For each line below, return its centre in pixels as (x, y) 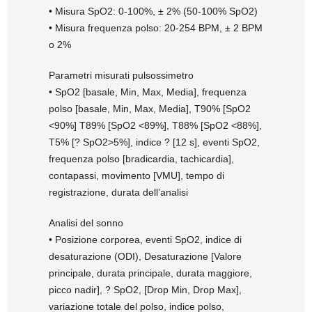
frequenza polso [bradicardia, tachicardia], (141, 159)
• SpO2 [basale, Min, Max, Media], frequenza (148, 92)
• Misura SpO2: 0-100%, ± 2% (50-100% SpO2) (153, 11)
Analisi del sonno (86, 223)
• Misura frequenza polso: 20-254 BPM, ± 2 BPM (156, 28)
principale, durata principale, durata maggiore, (150, 273)
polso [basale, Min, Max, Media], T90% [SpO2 (150, 109)
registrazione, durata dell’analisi (118, 193)
